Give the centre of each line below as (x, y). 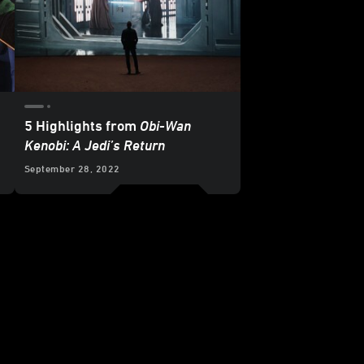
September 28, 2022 (72, 169)
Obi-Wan (165, 126)
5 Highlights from (82, 126)
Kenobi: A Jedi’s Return (95, 145)
